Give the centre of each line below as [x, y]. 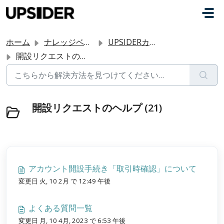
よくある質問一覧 [60, 208]
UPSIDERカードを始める [129, 42]
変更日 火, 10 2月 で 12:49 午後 [64, 181]
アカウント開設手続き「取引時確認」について [112, 168]
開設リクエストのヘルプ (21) [97, 108]
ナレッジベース [64, 42]
